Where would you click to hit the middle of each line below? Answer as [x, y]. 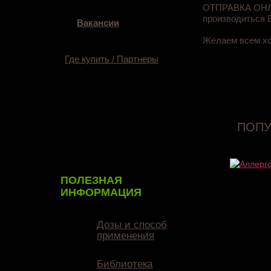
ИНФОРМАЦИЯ [101, 192]
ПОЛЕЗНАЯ [91, 180]
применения [126, 236]
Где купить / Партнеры [112, 59]
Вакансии [98, 23]
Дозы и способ [132, 225]
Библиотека [125, 264]
